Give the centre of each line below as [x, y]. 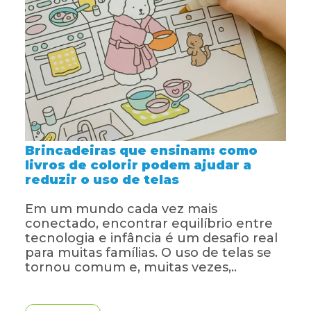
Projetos [62, 24]
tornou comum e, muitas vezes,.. [131, 268]
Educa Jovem [75, 44]
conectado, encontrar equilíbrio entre [149, 224]
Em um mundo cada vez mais [121, 209]
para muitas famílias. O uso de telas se [148, 253]
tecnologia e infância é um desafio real [151, 238]
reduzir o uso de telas [102, 180]
